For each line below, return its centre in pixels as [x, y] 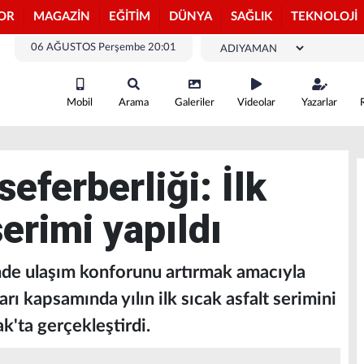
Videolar [256, 103]
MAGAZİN [62, 17]
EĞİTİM [130, 17]
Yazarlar [319, 103]
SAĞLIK [251, 17]
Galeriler [195, 103]
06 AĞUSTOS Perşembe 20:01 [104, 48]
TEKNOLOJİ [324, 17]
